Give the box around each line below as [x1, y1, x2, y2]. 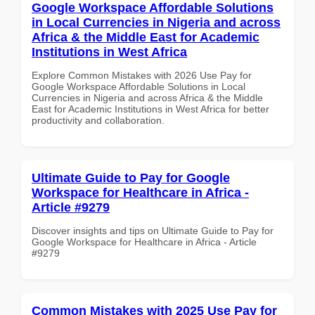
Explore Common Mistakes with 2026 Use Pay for [32, 69, 252, 81]
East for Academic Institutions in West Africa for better [32, 103, 269, 115]
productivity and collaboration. [32, 114, 165, 126]
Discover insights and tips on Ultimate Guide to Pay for [32, 224, 274, 236]
